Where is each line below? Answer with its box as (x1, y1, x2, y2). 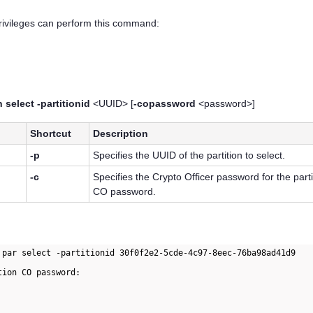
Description (93, 127, 149, 139)
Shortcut (30, 127, 72, 139)
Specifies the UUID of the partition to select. (93, 149, 286, 161)
